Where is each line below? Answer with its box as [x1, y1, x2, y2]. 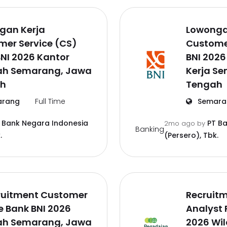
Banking [135, 124, 164, 134]
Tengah [186, 78, 222, 91]
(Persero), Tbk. [164, 130, 218, 140]
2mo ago [164, 119, 197, 128]
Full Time [34, 96, 65, 106]
